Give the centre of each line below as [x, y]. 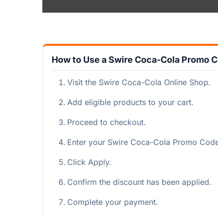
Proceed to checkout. [107, 122]
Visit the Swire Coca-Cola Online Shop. [139, 82]
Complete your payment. [113, 202]
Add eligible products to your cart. [130, 102]
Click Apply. [89, 162]
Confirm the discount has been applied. [139, 182]
